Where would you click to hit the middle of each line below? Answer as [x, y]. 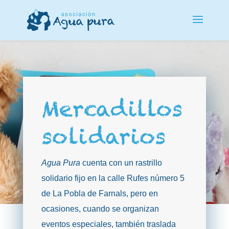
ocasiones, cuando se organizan [100, 209]
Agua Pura [61, 163]
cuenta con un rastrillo [121, 163]
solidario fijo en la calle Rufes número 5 [113, 178]
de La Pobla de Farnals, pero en [99, 193]
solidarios [103, 136]
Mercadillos [112, 108]
